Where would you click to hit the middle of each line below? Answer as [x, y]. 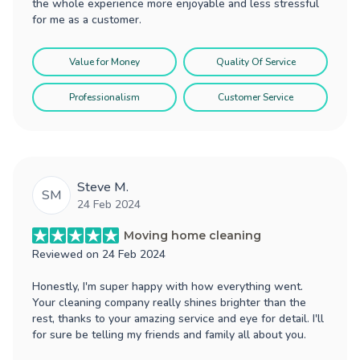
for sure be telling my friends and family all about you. [169, 334]
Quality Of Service [256, 61]
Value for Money [104, 61]
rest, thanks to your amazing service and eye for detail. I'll [178, 318]
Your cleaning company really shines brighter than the [169, 302]
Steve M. [103, 187]
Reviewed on [67, 254]
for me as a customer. [87, 19]
